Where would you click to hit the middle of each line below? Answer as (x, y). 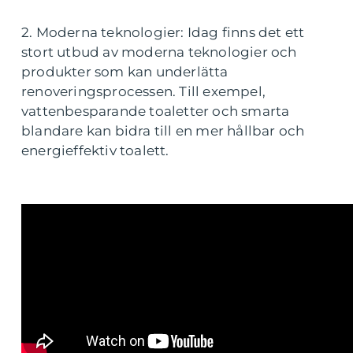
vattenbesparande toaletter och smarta (156, 111)
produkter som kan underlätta (125, 71)
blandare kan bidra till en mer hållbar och (163, 130)
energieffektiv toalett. (95, 150)
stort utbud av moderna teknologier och (159, 52)
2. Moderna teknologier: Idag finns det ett (163, 32)
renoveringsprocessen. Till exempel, (143, 91)
